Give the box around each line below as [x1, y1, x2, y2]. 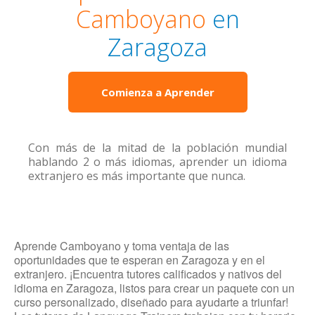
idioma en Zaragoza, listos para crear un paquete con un [14, 280, 295, 296]
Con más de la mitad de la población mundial [28, 140, 287, 155]
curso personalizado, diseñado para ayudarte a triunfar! [14, 294, 288, 310]
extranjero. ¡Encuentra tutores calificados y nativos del [14, 266, 282, 282]
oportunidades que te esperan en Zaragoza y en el [14, 252, 265, 268]
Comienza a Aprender [101, 85, 214, 99]
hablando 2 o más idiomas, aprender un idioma [28, 154, 287, 169]
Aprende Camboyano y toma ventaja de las [14, 238, 229, 254]
